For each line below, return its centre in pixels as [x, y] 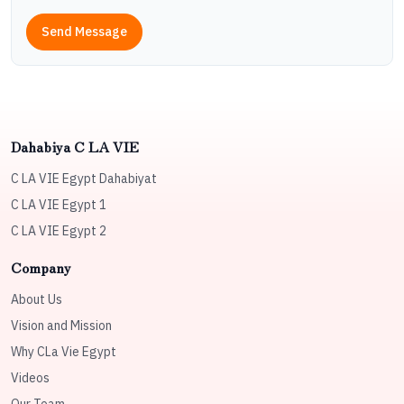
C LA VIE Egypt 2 [59, 231]
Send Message [84, 32]
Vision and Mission [61, 326]
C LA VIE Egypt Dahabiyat [84, 179]
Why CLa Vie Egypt [64, 352]
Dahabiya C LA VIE [75, 147]
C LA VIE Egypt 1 [59, 205]
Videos [30, 378]
